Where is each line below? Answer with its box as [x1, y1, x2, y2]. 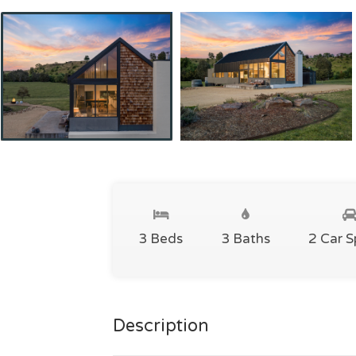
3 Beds [138, 230, 183, 247]
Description [113, 315, 209, 336]
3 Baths [221, 230, 270, 247]
